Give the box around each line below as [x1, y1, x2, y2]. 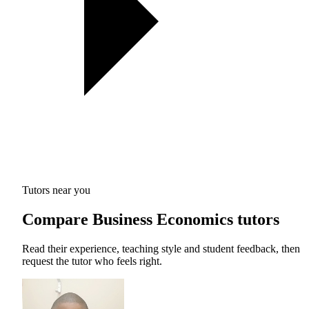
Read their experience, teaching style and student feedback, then [22, 242, 300, 255]
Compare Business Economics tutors [22, 210, 279, 228]
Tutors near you [22, 183, 90, 196]
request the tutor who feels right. [22, 255, 162, 267]
